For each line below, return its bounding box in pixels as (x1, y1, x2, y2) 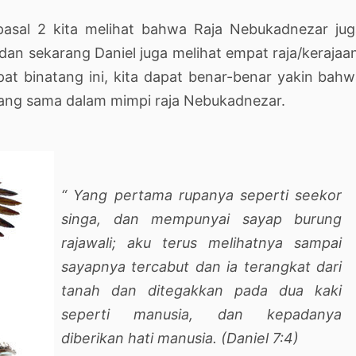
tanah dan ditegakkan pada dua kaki (61, 281, 342, 299)
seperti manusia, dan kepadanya (61, 305, 342, 323)
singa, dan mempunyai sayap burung (61, 210, 342, 227)
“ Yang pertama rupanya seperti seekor (61, 186, 342, 203)
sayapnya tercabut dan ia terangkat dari (61, 257, 342, 275)
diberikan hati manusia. (61, 329, 217, 346)
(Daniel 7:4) (217, 329, 299, 346)
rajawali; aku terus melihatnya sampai (61, 234, 342, 251)
